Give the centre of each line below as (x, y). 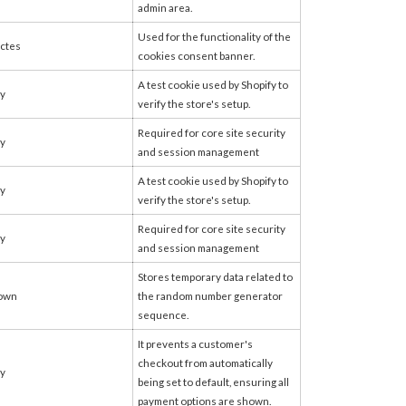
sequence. (163, 314)
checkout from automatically (205, 362)
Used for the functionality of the (214, 36)
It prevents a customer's (195, 343)
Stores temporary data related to (215, 276)
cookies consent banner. (196, 55)
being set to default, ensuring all (213, 382)
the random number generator (210, 295)
